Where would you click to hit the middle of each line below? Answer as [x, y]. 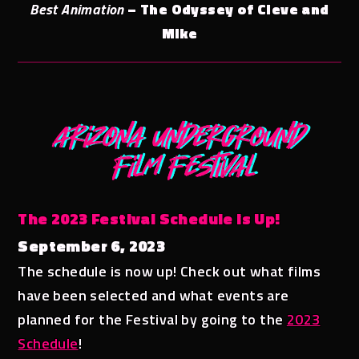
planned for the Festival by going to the [152, 320]
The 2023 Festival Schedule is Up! [149, 219]
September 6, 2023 [92, 246]
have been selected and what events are [153, 296]
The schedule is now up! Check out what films [169, 272]
